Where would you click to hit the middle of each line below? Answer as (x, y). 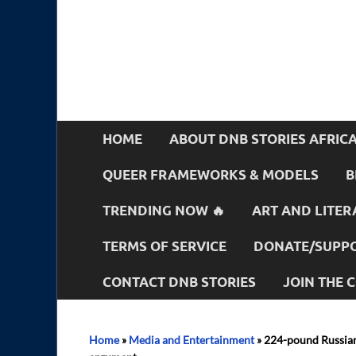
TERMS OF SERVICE (164, 246)
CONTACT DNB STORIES (179, 281)
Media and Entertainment (192, 340)
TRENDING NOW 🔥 (164, 210)
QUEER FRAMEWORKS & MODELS (211, 174)
